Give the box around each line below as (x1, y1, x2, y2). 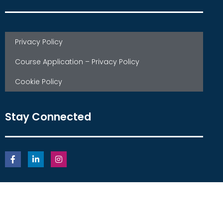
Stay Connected (5, 110, 91, 124)
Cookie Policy (15, 77, 62, 87)
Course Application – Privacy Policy (15, 57, 139, 67)
